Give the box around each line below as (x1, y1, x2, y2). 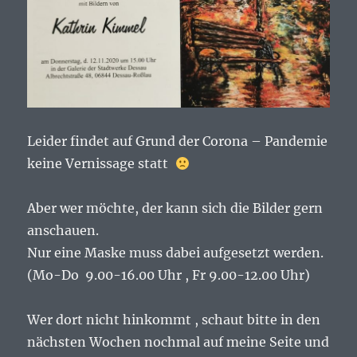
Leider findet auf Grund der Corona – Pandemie (27, 133, 328, 150)
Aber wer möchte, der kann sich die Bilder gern (27, 200, 324, 217)
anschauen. (27, 222, 100, 239)
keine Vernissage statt (27, 155, 172, 172)
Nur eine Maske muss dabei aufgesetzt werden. (27, 245, 324, 261)
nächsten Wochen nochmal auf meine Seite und (27, 334, 330, 351)
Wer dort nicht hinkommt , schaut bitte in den (27, 312, 321, 328)
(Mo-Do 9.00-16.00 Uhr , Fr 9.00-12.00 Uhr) (27, 267, 311, 284)
